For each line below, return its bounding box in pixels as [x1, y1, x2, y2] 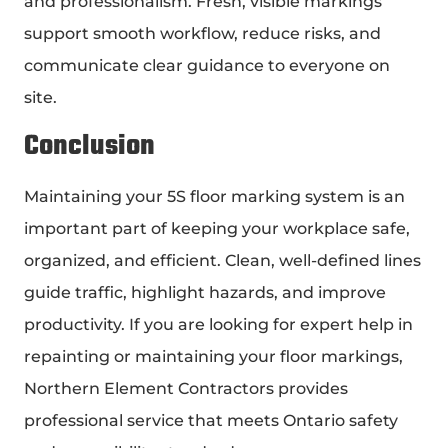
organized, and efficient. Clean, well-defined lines [24, 250, 421, 270]
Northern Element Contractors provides [24, 378, 348, 398]
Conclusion [24, 124, 155, 168]
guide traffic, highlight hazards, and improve [24, 282, 386, 302]
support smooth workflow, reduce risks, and [24, 24, 381, 44]
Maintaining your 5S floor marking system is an [24, 186, 405, 206]
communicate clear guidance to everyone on [24, 56, 390, 76]
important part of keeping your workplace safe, [24, 218, 410, 238]
